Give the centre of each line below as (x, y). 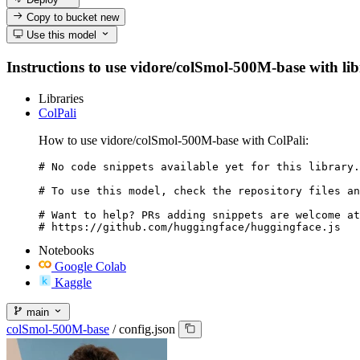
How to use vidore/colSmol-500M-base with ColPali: (174, 140)
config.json (147, 329)
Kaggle (73, 282)
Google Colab (90, 266)
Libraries (61, 98)
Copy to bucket (62, 17)
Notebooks (66, 250)
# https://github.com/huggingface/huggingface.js (190, 227)
